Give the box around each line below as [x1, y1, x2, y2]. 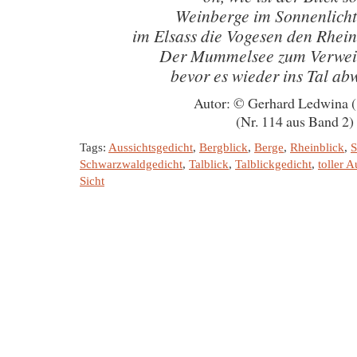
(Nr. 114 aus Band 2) [236, 112, 354, 131]
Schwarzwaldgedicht [80, 158, 182, 171]
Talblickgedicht [235, 158, 312, 171]
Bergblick [199, 141, 248, 154]
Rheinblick [290, 141, 344, 154]
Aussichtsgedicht [108, 141, 193, 154]
